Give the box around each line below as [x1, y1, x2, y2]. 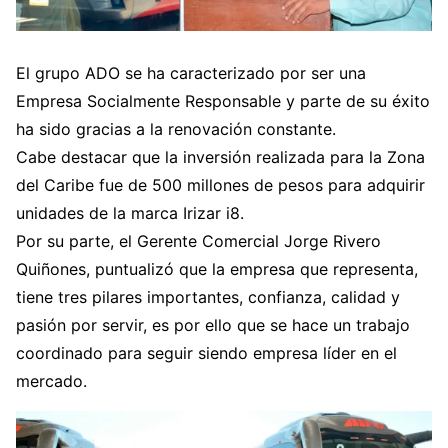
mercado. [16, 370, 87, 391]
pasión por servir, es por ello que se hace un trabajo [16, 314, 410, 335]
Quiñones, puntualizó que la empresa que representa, [16, 258, 418, 279]
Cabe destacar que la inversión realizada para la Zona [16, 146, 425, 167]
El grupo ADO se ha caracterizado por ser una [16, 62, 366, 83]
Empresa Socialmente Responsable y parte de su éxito [16, 90, 430, 111]
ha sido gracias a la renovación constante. [16, 118, 336, 139]
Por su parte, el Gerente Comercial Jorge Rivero [16, 230, 381, 251]
